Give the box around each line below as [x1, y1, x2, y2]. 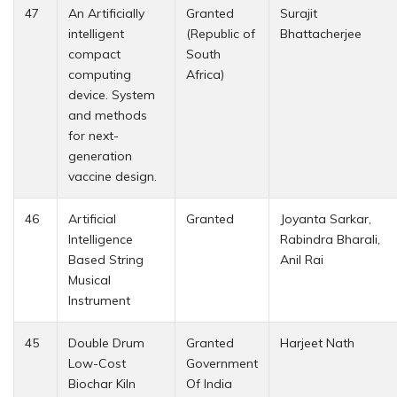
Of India [186, 375, 232, 392]
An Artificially [68, 4, 144, 21]
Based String [68, 251, 144, 268]
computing [68, 66, 131, 82]
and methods [68, 106, 147, 123]
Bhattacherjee [280, 25, 362, 42]
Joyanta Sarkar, [280, 210, 371, 227]
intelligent [68, 25, 124, 42]
